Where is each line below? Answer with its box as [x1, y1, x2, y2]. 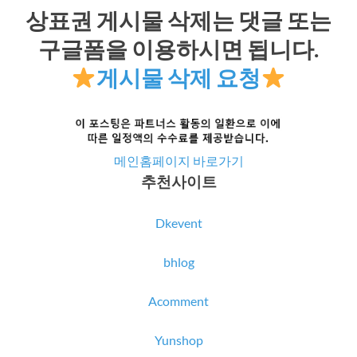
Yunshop [154, 331, 203, 347]
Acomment [148, 292, 209, 308]
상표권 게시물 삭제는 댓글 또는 [25, 6, 331, 33]
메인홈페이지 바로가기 [113, 152, 244, 168]
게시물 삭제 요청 [96, 63, 261, 91]
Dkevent [155, 214, 202, 230]
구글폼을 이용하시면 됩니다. [38, 34, 319, 62]
